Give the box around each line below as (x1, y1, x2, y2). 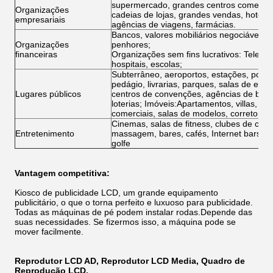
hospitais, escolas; (112, 59, 182, 69)
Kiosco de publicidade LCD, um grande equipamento (15, 188, 218, 197)
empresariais (15, 15, 65, 24)
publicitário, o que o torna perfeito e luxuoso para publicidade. (15, 197, 253, 207)
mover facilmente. (15, 227, 83, 236)
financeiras (15, 49, 57, 59)
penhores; (112, 40, 151, 49)
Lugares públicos (15, 89, 81, 99)
